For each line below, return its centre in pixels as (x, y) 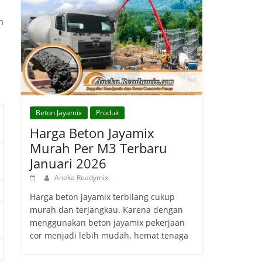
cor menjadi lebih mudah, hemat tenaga (109, 235)
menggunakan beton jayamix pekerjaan (107, 222)
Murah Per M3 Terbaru (99, 148)
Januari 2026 (68, 163)
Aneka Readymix (81, 177)
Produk (107, 112)
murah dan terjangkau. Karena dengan (106, 209)
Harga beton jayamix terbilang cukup (102, 196)
